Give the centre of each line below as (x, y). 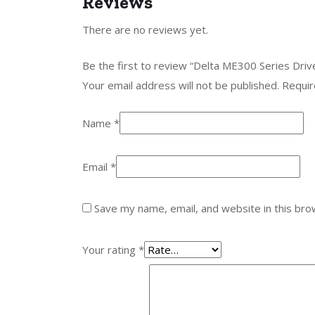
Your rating (110, 249)
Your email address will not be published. (181, 85)
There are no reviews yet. (145, 29)
